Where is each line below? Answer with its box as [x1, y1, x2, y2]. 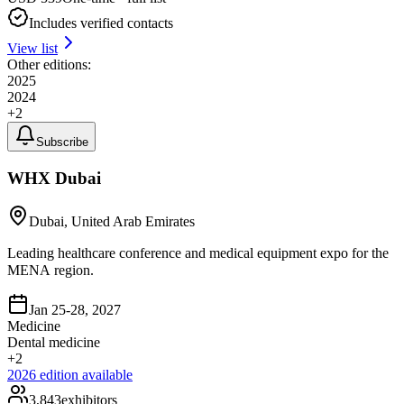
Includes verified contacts [29, 15, 173, 31]
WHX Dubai [7, 168, 101, 188]
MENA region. [7, 262, 94, 279]
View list [7, 41, 58, 56]
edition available [36, 367, 133, 383]
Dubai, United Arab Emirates [29, 214, 195, 230]
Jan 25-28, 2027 [29, 302, 121, 318]
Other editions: [7, 57, 91, 72]
